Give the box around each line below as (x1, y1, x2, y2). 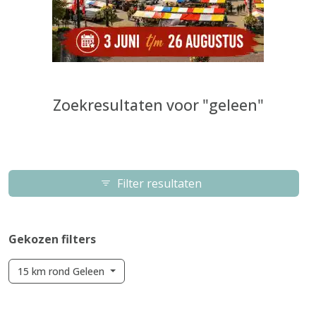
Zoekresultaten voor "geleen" (52, 95, 264, 115)
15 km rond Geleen (18, 265, 107, 278)
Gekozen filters (8, 231, 96, 247)
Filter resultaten (111, 176, 207, 191)
